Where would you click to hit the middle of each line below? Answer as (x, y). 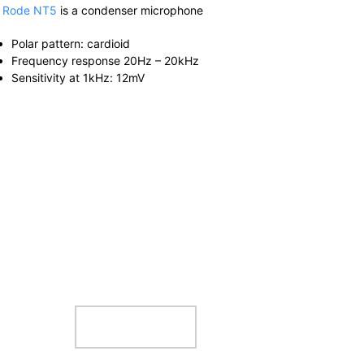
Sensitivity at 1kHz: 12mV (78, 77)
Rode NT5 (30, 10)
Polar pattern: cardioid (71, 43)
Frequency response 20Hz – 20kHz (106, 60)
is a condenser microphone (130, 10)
